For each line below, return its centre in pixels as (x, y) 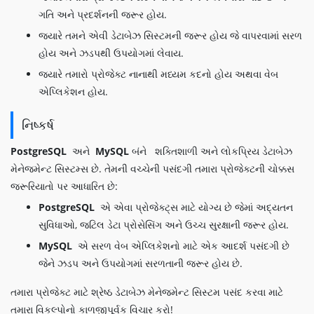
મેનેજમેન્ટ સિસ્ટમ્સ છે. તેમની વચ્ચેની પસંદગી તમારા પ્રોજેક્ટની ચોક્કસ (152, 169)
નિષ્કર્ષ (38, 125)
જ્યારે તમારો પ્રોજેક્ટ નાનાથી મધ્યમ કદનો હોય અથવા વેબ (158, 74)
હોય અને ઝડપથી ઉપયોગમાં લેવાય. (111, 53)
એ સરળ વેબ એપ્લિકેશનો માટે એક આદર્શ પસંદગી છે (182, 246)
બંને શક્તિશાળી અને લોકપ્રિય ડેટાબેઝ (212, 151)
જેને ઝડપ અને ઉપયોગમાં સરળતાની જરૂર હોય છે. (141, 263)
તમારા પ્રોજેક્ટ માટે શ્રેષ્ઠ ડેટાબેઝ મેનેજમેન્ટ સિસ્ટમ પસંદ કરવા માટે (147, 292)
